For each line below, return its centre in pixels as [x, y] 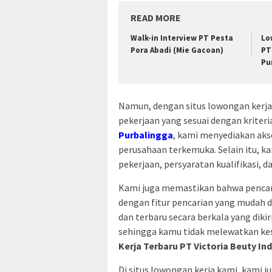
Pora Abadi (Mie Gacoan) [177, 50]
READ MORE [156, 18]
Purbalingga [146, 134]
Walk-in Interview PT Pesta [182, 38]
